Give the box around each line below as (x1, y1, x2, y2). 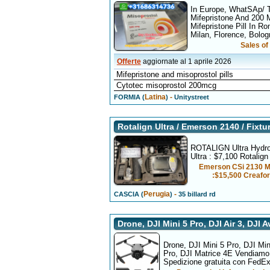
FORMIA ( (113, 93, 145, 101)
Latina (144, 93, 166, 101)
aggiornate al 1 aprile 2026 (142, 57, 231, 66)
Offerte (116, 57, 141, 66)
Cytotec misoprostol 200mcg (116, 81, 216, 90)
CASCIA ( (113, 190, 143, 198)
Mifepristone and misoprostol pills (116, 70, 233, 79)
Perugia (143, 190, 170, 198)
